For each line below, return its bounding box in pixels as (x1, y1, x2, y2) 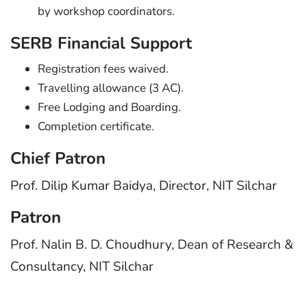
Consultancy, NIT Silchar (10, 258, 153, 276)
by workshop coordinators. (38, 3, 175, 19)
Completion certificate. (38, 118, 154, 134)
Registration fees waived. (38, 60, 169, 77)
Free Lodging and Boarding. (38, 99, 181, 115)
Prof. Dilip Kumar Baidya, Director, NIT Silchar (10, 176, 277, 195)
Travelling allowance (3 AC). (38, 79, 184, 96)
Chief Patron (10, 147, 106, 169)
